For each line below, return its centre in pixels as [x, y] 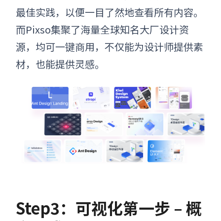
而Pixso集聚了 [48, 29]
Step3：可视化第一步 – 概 [109, 207]
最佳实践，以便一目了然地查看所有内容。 [110, 12]
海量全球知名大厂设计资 [135, 29]
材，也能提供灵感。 [60, 64]
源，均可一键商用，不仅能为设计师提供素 [110, 46]
